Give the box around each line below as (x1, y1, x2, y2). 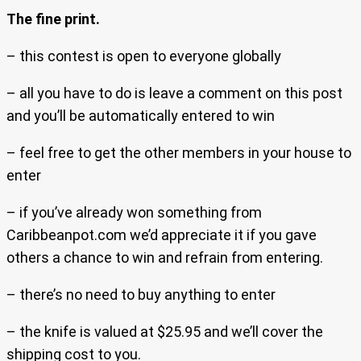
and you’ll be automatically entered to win (6, 106, 275, 124)
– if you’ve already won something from (6, 203, 262, 221)
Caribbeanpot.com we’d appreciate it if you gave (6, 226, 317, 243)
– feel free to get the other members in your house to (6, 143, 351, 161)
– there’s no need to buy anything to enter (6, 285, 276, 303)
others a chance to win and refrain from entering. (6, 248, 323, 266)
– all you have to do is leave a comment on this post (6, 84, 342, 102)
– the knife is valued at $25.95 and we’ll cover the (6, 322, 323, 340)
